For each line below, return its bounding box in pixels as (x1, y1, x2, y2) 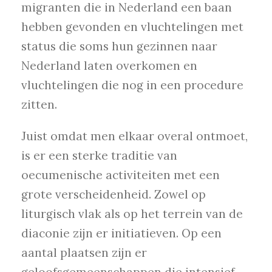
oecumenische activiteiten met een (21, 168, 220, 183)
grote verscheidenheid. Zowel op (21, 187, 206, 202)
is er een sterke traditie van (21, 148, 177, 163)
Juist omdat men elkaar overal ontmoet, (21, 129, 248, 144)
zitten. (21, 97, 57, 112)
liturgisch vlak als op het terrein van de (21, 206, 243, 222)
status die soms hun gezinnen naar (21, 39, 217, 54)
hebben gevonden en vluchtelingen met (21, 19, 243, 35)
